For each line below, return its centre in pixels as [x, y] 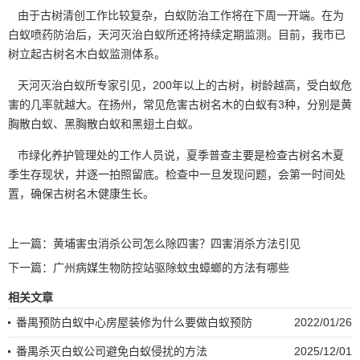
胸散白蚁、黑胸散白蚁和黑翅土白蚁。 [104, 123]
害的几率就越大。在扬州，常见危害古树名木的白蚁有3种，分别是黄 [180, 104]
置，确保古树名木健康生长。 [81, 193]
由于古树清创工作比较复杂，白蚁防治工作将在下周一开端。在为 [176, 15]
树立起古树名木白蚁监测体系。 [87, 53]
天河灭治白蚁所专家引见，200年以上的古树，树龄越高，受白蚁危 [180, 85]
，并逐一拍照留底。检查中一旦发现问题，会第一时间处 [205, 174]
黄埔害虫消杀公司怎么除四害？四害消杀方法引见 [177, 243]
